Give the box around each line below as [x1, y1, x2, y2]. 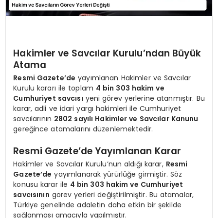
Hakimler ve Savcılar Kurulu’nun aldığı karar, [13, 159, 166, 169]
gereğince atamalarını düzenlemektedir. [13, 124, 153, 134]
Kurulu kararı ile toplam [13, 83, 96, 93]
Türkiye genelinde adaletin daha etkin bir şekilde [13, 200, 182, 210]
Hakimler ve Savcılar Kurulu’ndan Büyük [13, 46, 201, 60]
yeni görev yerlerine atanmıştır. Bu [83, 93, 205, 104]
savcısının [13, 190, 50, 200]
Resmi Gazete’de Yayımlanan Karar [13, 144, 182, 158]
